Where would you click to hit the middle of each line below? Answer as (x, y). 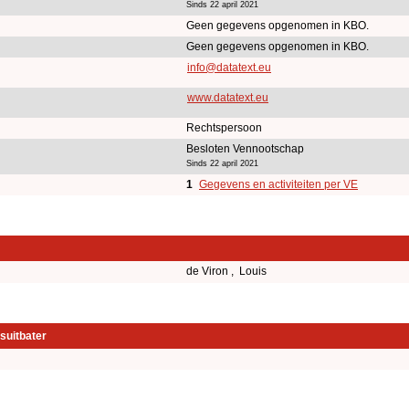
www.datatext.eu (228, 97)
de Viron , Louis (228, 271)
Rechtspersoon (224, 127)
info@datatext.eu (229, 67)
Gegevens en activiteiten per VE (278, 184)
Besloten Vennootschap (245, 148)
